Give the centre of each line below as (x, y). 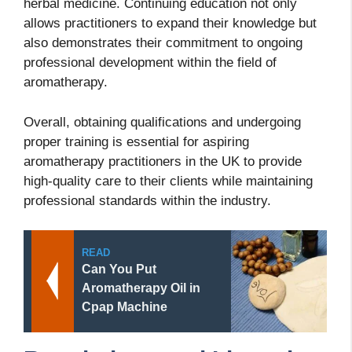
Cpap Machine (125, 307)
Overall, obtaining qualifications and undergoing (162, 122)
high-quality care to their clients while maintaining (168, 181)
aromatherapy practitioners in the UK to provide (163, 161)
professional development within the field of (150, 63)
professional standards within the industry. (147, 200)
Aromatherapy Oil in (141, 288)
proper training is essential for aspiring (136, 141)
